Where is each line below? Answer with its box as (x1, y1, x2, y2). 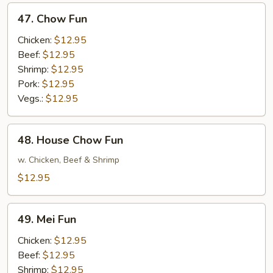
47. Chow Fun (18, 12, 87, 26)
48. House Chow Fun (18, 133, 123, 147)
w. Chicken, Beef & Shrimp (18, 154, 119, 166)
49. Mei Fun (18, 212, 76, 227)
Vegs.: (18, 92, 46, 105)
